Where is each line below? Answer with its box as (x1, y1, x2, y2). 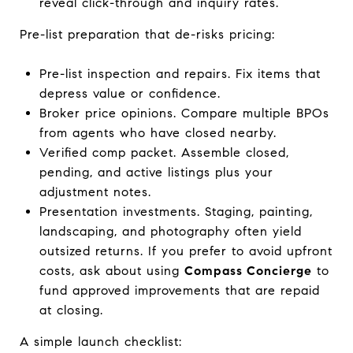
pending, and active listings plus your (39, 164, 273, 180)
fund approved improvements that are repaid (39, 282, 320, 298)
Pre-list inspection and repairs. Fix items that (39, 65, 321, 81)
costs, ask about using (39, 262, 184, 278)
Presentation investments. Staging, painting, (39, 203, 313, 219)
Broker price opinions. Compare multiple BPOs (39, 105, 329, 121)
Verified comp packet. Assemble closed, (39, 144, 289, 160)
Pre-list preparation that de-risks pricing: (20, 26, 275, 42)
